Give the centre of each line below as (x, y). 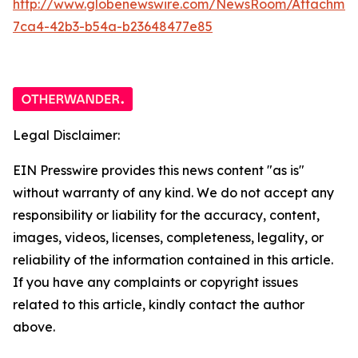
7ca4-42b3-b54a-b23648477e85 (113, 26)
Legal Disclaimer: (66, 135)
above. (34, 326)
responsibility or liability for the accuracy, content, (166, 215)
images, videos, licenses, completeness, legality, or (168, 237)
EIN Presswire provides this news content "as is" (159, 170)
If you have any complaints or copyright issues (155, 282)
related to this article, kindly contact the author (159, 304)
